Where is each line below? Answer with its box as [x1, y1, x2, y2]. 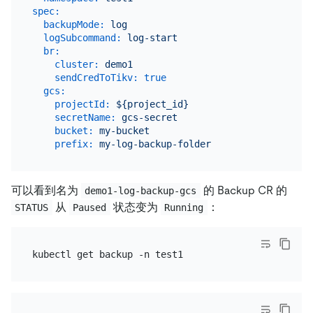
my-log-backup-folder [99, 138, 211, 150]
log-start [126, 31, 177, 43]
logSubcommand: [43, 31, 122, 43]
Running [164, 202, 204, 214]
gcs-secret [121, 111, 177, 123]
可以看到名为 [11, 184, 81, 198]
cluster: [54, 58, 99, 70]
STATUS [15, 202, 49, 214]
